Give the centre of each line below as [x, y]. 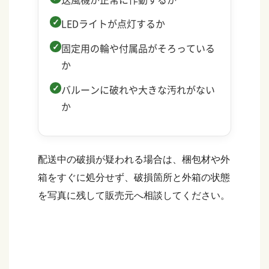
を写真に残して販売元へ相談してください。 [134, 196]
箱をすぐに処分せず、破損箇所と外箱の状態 [134, 178]
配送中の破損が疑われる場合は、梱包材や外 [134, 160]
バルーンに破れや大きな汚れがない [138, 90]
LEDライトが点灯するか [113, 24]
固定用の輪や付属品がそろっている [138, 48]
